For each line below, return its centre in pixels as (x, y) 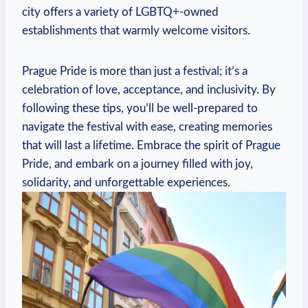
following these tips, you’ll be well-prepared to (140, 108)
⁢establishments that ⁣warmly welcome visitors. (136, 30)
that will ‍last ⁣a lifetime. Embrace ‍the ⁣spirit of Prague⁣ (151, 145)
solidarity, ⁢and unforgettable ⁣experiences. (126, 182)
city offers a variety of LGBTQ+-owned (120, 12)
